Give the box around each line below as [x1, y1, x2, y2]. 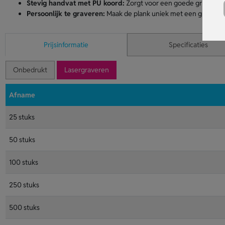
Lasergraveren [64, 65, 109, 74]
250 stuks [9, 180, 39, 189]
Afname [9, 90, 35, 99]
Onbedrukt [13, 65, 47, 74]
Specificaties [168, 40, 208, 49]
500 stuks [9, 203, 40, 212]
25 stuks [9, 113, 35, 122]
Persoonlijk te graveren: [26, 9, 105, 18]
